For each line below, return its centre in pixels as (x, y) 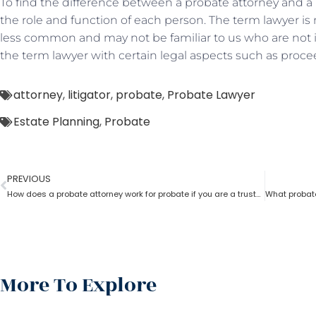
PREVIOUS (29, 179)
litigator (89, 95)
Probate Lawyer (211, 95)
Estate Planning (56, 122)
